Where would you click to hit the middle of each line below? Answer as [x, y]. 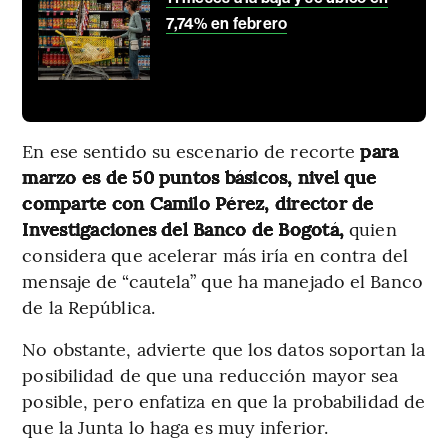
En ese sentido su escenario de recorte [191, 151]
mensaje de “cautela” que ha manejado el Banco [222, 281]
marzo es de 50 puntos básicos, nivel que [199, 177]
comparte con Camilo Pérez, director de [198, 203]
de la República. [88, 307]
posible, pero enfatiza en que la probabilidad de [224, 401]
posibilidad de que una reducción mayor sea [210, 375]
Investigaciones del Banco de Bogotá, [183, 229]
